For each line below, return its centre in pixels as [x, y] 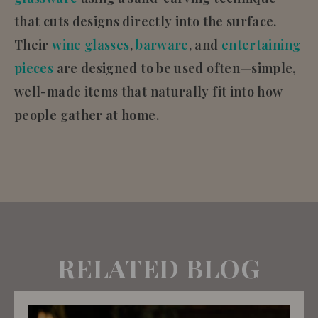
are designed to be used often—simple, [175, 68]
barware [162, 44]
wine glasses [91, 44]
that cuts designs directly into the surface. [146, 21]
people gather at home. [87, 115]
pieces [34, 68]
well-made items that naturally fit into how [149, 91]
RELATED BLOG [159, 267]
